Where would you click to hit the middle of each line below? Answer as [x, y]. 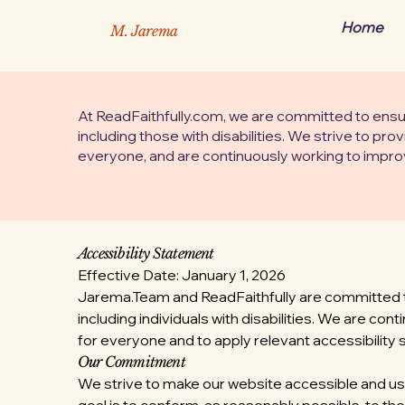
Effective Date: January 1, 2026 [182, 275]
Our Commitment [132, 362]
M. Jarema [145, 31]
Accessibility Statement [146, 253]
